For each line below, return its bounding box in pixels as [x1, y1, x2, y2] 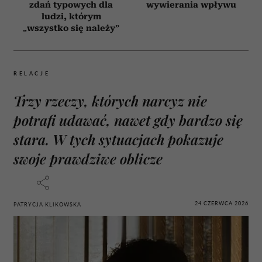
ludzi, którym [41, 11, 101, 21]
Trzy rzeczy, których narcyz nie [13, 91, 207, 110]
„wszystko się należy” [23, 23, 119, 33]
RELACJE [13, 70, 50, 77]
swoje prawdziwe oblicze [13, 149, 163, 168]
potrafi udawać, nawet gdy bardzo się [13, 110, 243, 129]
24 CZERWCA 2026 [195, 200, 249, 207]
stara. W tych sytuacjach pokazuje [13, 129, 223, 149]
